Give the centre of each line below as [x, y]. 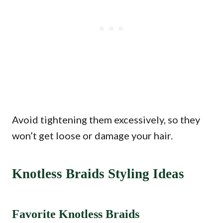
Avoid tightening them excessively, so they [106, 119]
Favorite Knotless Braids [76, 214]
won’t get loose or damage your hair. [92, 135]
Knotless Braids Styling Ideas [98, 173]
